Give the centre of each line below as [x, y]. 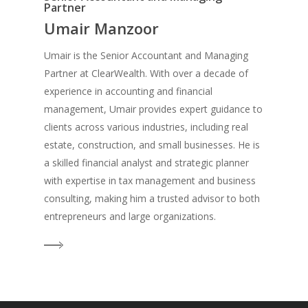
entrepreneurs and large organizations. [130, 216]
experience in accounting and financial [129, 91]
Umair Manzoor [102, 28]
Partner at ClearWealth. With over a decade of [146, 73]
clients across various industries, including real [146, 126]
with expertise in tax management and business [150, 180]
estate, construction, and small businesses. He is [152, 144]
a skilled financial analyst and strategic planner [147, 162]
